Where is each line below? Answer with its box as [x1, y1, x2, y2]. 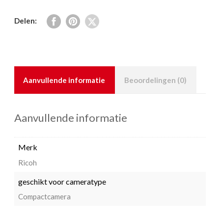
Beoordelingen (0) [124, 75, 187, 84]
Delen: [14, 16, 37, 26]
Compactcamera [18, 192, 71, 201]
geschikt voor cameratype [18, 176, 106, 186]
